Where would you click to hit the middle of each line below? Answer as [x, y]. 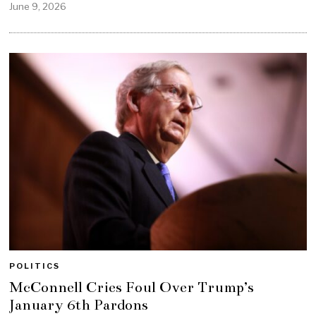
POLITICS [35, 266]
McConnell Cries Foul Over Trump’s [132, 287]
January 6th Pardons [79, 304]
